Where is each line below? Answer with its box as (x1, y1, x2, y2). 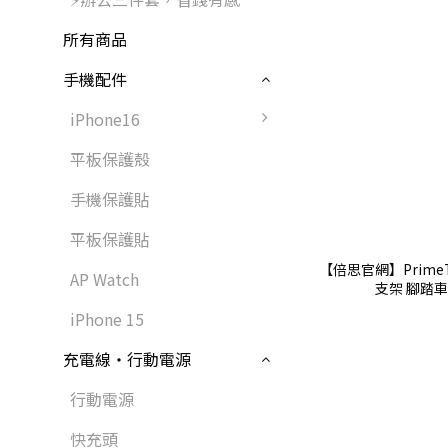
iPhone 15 (70, 307, 144, 332)
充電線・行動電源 (63, 347, 191, 372)
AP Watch (70, 267, 139, 292)
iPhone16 (70, 107, 140, 132)
